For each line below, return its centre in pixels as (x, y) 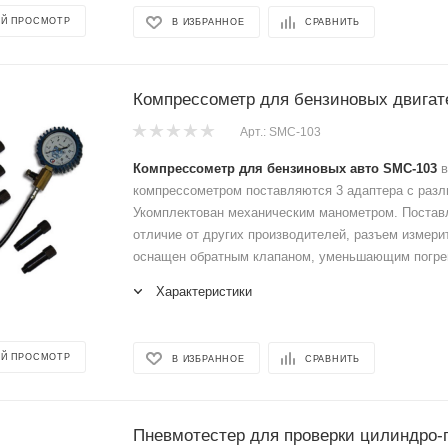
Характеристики (204, 291)
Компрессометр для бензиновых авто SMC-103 (285, 168)
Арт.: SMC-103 (280, 131)
